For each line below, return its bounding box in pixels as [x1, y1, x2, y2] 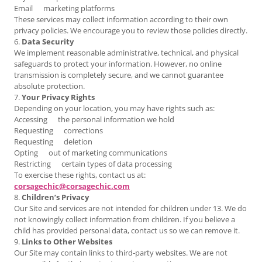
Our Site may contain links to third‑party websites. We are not [14, 247, 227, 258]
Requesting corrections [14, 125, 103, 136]
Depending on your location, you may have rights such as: [14, 102, 215, 113]
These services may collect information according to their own [14, 13, 228, 25]
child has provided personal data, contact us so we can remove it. [14, 225, 240, 236]
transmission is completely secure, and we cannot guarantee [14, 69, 223, 80]
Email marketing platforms [14, 2, 115, 13]
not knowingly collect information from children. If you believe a [14, 213, 235, 225]
